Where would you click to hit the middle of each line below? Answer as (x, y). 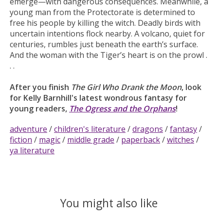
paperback (141, 139)
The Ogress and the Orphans (122, 108)
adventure (28, 129)
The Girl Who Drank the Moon (126, 87)
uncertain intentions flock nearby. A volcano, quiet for (107, 33)
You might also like (109, 203)
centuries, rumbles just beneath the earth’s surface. (104, 44)
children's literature (90, 129)
